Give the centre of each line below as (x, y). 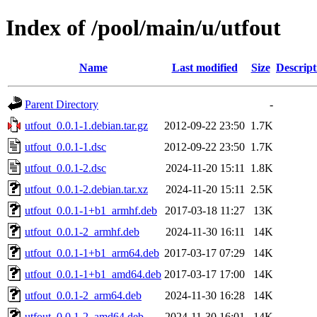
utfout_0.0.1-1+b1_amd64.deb (93, 274)
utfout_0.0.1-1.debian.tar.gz (86, 125)
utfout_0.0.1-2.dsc (65, 168)
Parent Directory (62, 104)
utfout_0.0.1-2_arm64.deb (83, 295)
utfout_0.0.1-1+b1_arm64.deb (92, 253)
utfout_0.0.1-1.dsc (65, 146)
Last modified (204, 67)
